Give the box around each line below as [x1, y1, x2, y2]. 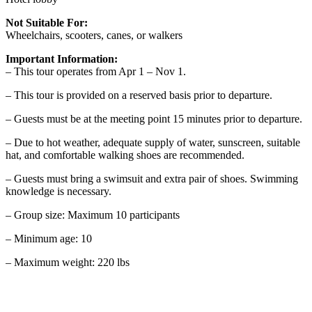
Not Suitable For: [6, 16, 88, 29]
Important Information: [6, 52, 118, 65]
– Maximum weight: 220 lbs [6, 256, 130, 268]
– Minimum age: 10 [6, 232, 92, 244]
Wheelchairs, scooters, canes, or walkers [6, 29, 182, 41]
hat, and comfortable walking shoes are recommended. [6, 148, 244, 161]
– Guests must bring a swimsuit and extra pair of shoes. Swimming [6, 172, 298, 185]
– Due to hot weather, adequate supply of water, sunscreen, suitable [6, 136, 300, 148]
